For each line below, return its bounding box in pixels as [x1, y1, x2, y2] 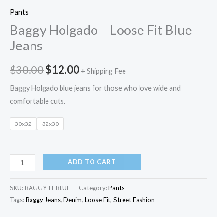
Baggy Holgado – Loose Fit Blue [10, 22, 192, 38]
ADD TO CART [67, 158, 116, 166]
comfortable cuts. [10, 97, 65, 106]
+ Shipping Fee [81, 66, 126, 75]
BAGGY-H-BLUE [25, 184, 70, 192]
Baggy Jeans [26, 195, 61, 203]
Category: [79, 184, 108, 192]
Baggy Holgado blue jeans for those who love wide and [10, 84, 181, 93]
